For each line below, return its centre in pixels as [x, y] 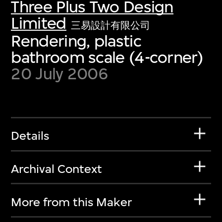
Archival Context [57, 169]
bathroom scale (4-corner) [107, 57]
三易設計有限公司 [111, 25]
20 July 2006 [60, 73]
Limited [39, 23]
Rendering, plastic [76, 41]
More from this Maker [72, 202]
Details [30, 136]
